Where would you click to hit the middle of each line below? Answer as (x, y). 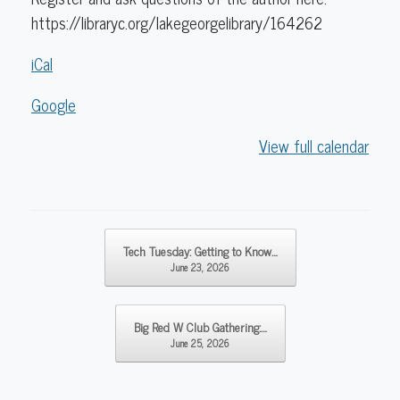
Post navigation (76, 237)
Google (54, 105)
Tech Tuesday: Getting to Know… (200, 251)
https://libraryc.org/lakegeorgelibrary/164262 (177, 23)
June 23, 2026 (200, 267)
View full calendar (314, 146)
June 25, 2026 (200, 343)
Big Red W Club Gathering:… (200, 327)
